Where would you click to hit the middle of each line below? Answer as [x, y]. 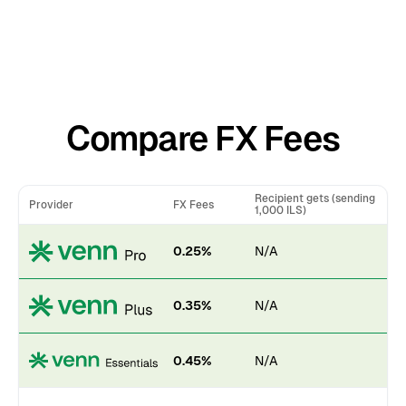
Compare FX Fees [203, 138]
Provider [52, 204]
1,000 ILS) [280, 211]
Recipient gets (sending [314, 199]
